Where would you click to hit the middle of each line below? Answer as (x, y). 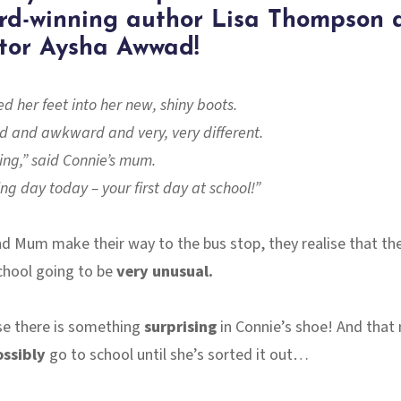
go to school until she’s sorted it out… (177, 355)
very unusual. (164, 272)
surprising (180, 328)
